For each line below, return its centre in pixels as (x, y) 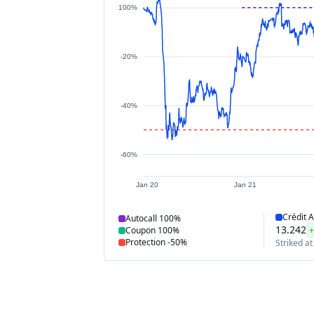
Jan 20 (148, 185)
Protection (145, 242)
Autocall (141, 218)
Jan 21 (246, 185)
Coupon (141, 230)
